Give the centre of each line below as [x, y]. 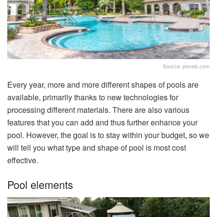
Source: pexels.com [186, 66]
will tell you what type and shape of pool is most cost [97, 148]
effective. [23, 160]
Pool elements [40, 184]
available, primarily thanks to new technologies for [93, 97]
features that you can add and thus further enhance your [102, 123]
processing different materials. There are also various [98, 110]
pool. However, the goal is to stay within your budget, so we [108, 135]
